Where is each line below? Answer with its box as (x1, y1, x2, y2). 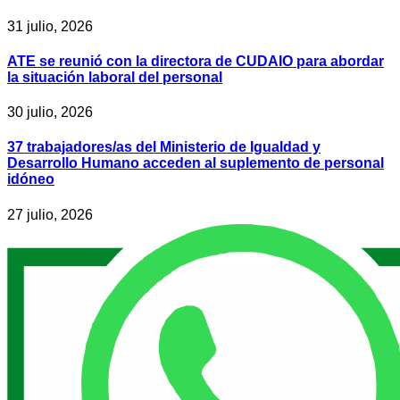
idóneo (7, 171, 54, 187)
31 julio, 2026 (7, 18, 93, 34)
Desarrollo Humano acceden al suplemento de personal (7, 155, 384, 171)
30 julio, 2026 (7, 104, 93, 121)
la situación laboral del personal (7, 69, 222, 85)
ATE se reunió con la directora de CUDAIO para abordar (7, 53, 384, 69)
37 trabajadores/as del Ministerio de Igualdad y (7, 139, 321, 155)
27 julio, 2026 (7, 206, 93, 222)
